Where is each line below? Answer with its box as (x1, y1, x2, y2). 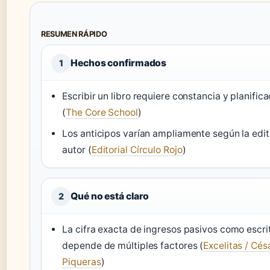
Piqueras (62, 256, 101, 268)
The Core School (66, 107, 138, 119)
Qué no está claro (71, 190, 149, 202)
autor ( (62, 144, 92, 156)
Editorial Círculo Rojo (91, 144, 183, 156)
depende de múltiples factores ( (62, 240, 204, 252)
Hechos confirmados (71, 57, 167, 69)
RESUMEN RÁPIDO (41, 30, 107, 39)
